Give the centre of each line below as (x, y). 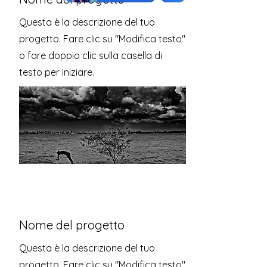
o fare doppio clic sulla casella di (91, 55)
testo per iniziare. (57, 72)
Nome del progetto (72, 225)
